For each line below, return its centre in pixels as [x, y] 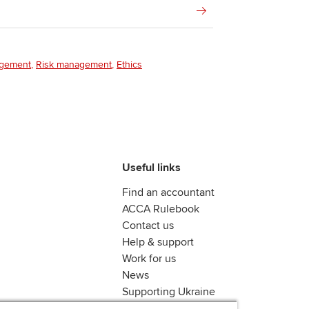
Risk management [74, 64]
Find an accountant [168, 192]
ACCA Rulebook [161, 209]
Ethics [129, 64]
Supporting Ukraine [169, 292]
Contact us [148, 226]
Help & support [158, 242]
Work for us [149, 259]
